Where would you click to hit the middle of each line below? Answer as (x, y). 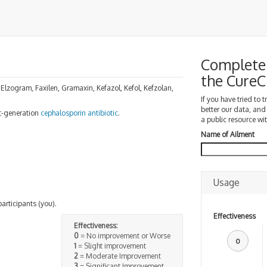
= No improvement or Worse (124, 235)
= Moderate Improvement (119, 256)
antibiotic (103, 113)
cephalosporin (63, 113)
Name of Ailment (227, 134)
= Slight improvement (111, 246)
